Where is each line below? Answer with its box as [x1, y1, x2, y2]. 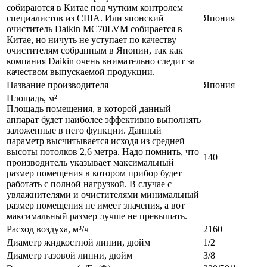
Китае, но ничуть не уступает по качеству [7, 35, 176, 45]
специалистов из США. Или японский [7, 13, 164, 24]
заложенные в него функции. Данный [7, 125, 162, 136]
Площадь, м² [7, 93, 60, 104]
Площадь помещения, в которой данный [7, 104, 171, 114]
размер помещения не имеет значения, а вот [7, 200, 185, 211]
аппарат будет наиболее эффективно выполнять [7, 114, 201, 125]
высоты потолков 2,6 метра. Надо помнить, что [7, 147, 199, 157]
